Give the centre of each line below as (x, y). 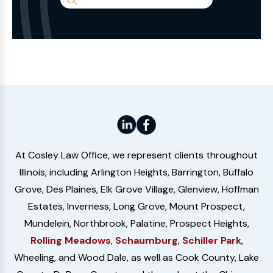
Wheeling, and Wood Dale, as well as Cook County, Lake (136, 257)
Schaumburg (146, 240)
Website (155, 41)
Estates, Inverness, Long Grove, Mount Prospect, (136, 206)
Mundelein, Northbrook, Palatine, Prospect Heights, (136, 223)
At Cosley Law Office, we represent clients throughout (136, 155)
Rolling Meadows (70, 240)
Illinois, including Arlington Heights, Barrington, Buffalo (136, 172)
